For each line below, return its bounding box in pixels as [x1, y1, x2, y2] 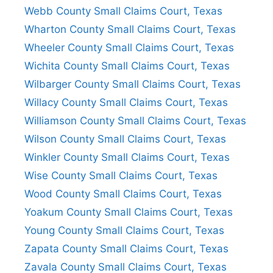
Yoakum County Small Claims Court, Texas [24, 205, 233, 218]
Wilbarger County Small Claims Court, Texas [24, 77, 241, 90]
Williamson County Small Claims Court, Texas [24, 114, 246, 127]
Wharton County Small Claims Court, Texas [24, 23, 236, 35]
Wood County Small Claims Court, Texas [24, 187, 222, 200]
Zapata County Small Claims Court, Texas [24, 242, 229, 255]
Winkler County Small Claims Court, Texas [24, 151, 230, 163]
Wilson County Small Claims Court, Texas [24, 132, 226, 145]
